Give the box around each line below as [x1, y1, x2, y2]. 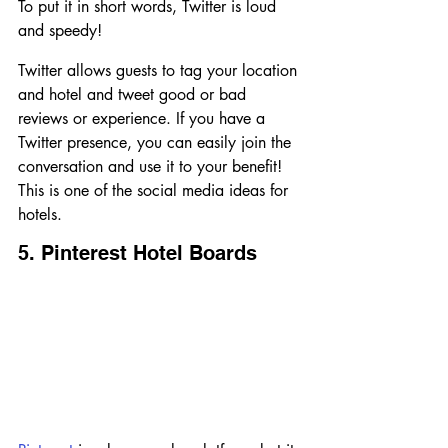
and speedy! [18, 20, 102, 42]
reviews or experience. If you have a [18, 108, 270, 130]
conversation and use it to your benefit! [18, 156, 287, 178]
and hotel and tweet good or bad [18, 84, 251, 106]
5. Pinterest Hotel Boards [18, 241, 257, 266]
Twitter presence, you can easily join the [18, 132, 296, 154]
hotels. [18, 204, 62, 226]
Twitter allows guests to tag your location [18, 60, 302, 82]
